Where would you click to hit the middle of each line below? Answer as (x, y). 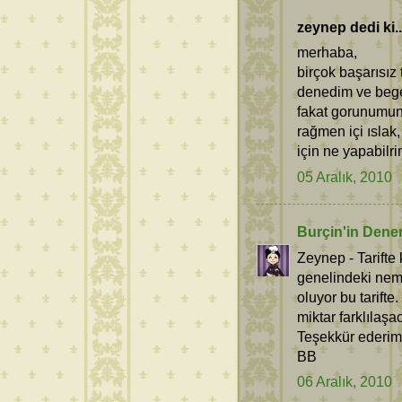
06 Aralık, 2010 (345, 382)
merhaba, (327, 52)
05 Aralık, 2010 (345, 176)
